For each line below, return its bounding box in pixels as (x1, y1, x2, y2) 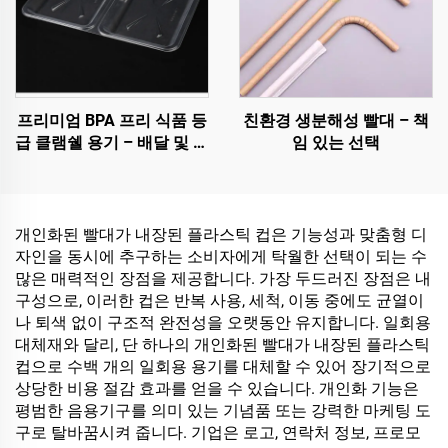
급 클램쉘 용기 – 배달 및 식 (15, 133, 209, 152)
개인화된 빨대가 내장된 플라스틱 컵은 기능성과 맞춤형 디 (15, 225, 427, 244)
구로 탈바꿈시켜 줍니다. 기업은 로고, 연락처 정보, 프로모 (15, 423, 421, 442)
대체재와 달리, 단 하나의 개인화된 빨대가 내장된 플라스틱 (15, 335, 430, 354)
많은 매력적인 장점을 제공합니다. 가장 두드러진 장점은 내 (15, 269, 431, 288)
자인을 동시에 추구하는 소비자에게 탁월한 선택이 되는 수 (15, 247, 427, 266)
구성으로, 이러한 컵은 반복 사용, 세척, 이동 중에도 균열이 (15, 291, 424, 310)
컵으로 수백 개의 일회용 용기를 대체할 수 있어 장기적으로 (15, 357, 431, 376)
